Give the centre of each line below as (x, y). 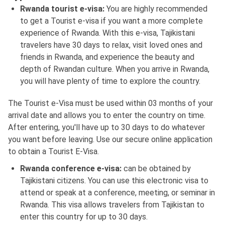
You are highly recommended (157, 9)
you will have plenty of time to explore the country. (110, 81)
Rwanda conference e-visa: (72, 169)
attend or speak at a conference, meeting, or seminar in (118, 193)
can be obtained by (157, 169)
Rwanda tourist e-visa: (63, 9)
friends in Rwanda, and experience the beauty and (107, 57)
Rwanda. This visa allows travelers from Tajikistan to (112, 205)
